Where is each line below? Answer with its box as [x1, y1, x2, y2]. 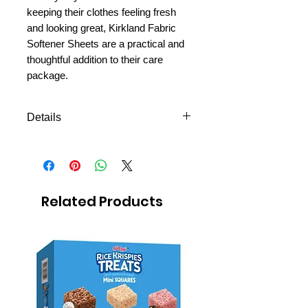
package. [27, 69, 68, 82]
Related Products [41, 192, 163, 212]
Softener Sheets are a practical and [27, 38, 184, 50]
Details [27, 111, 61, 124]
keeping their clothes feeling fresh [27, 6, 176, 19]
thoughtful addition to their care [27, 54, 163, 66]
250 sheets [27, 137, 83, 150]
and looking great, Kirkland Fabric [27, 22, 176, 34]
